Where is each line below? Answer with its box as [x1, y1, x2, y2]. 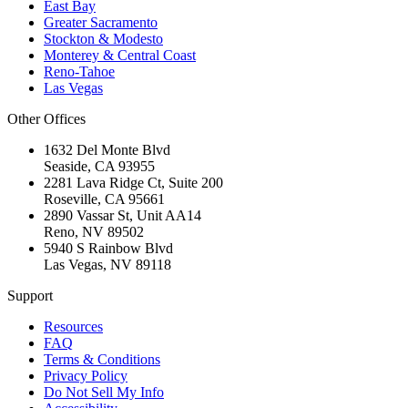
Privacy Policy [44, 368, 127, 384]
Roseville [44, 191, 97, 208]
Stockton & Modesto [44, 31, 163, 47]
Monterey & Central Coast [44, 47, 196, 64]
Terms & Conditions [44, 352, 160, 368]
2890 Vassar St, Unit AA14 [44, 208, 201, 224]
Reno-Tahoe [44, 64, 115, 80]
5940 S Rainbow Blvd [44, 240, 173, 257]
